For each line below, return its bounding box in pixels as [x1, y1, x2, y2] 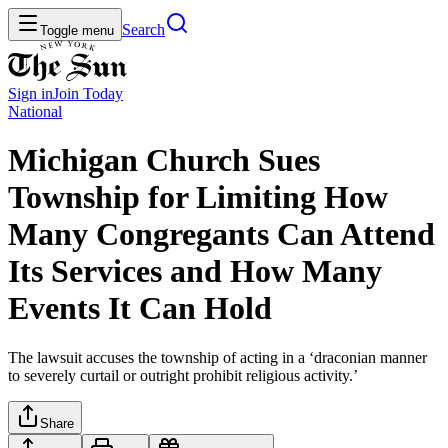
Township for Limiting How [8, 179, 388, 216]
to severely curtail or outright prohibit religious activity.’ [8, 366, 358, 384]
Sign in [8, 85, 53, 102]
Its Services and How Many [8, 253, 382, 290]
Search [122, 21, 165, 38]
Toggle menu [40, 23, 114, 38]
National [8, 103, 62, 120]
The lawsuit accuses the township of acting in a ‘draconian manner [8, 348, 427, 366]
